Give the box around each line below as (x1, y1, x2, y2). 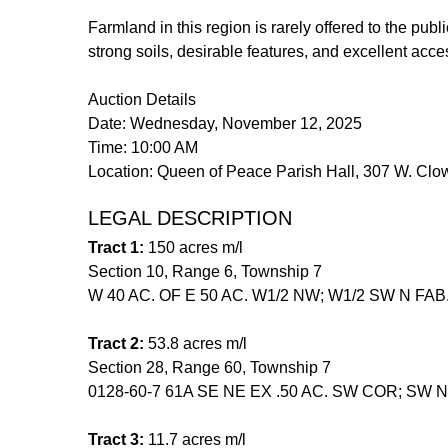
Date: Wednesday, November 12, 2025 (88, 114, 362, 132)
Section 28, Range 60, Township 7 (88, 358, 331, 376)
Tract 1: (88, 238, 144, 256)
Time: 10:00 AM (88, 138, 198, 156)
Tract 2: (88, 334, 144, 352)
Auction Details (88, 90, 196, 108)
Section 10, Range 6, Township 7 (88, 262, 322, 280)
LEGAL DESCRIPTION (88, 206, 292, 229)
